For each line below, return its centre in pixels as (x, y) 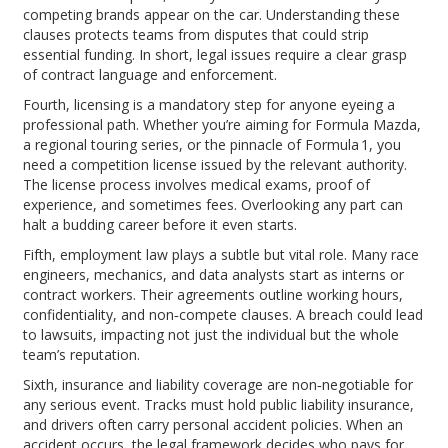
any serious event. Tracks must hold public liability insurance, (219, 404)
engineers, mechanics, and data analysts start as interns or (214, 274)
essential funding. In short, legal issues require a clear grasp (215, 54)
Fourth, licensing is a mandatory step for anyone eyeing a (209, 104)
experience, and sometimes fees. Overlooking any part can (213, 204)
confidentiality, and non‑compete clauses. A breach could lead (223, 314)
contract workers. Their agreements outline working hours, (213, 294)
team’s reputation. (82, 354)
